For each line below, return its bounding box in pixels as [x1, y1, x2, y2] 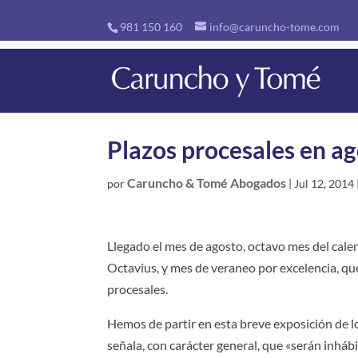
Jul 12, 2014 [294, 177, 355, 190]
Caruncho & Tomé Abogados [127, 175, 287, 190]
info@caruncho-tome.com [209, 19, 340, 34]
